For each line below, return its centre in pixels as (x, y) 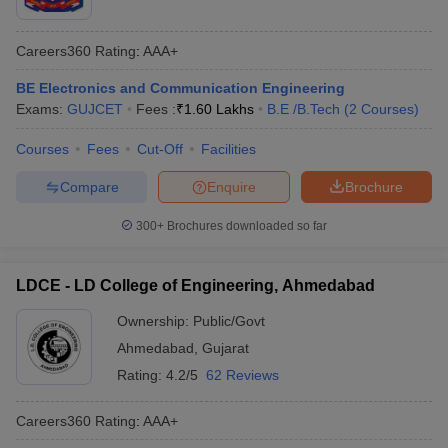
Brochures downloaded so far (245, 226)
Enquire (231, 186)
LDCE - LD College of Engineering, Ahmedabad (195, 285)
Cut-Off (160, 149)
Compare (89, 186)
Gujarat (225, 348)
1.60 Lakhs (219, 109)
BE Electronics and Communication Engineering (180, 88)
